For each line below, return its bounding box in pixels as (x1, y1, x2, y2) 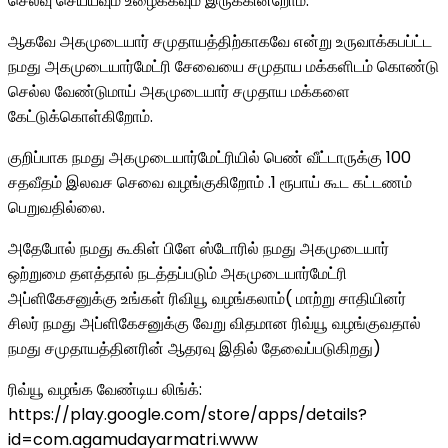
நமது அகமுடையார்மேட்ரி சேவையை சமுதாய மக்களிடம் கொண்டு (8, 55, 439, 78)
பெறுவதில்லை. (8, 196, 105, 219)
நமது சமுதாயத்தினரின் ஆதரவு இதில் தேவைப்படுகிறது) (8, 337, 381, 360)
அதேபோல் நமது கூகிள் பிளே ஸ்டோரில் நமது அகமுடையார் (8, 237, 389, 260)
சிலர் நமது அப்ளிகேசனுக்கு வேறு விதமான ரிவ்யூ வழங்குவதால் (8, 312, 421, 335)
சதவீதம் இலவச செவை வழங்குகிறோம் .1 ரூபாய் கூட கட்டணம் (8, 171, 412, 194)
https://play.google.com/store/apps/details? (8, 403, 367, 426)
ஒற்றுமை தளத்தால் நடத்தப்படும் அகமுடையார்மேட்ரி (8, 262, 347, 285)
